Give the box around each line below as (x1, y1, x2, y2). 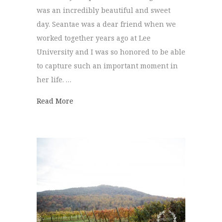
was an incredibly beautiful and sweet (37, 5, 170, 15)
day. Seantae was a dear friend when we (37, 19, 176, 29)
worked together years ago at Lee (37, 33, 151, 43)
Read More (37, 96, 73, 106)
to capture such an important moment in (37, 60, 178, 70)
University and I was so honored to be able (37, 47, 185, 56)
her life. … (37, 74, 71, 84)
